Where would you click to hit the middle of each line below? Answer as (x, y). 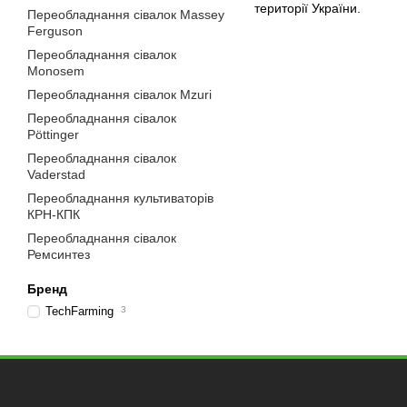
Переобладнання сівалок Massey (126, 15)
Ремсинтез (59, 254)
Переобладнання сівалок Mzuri (119, 94)
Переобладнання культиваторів (120, 198)
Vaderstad (56, 174)
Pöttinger (53, 134)
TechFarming (81, 311)
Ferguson (55, 31)
